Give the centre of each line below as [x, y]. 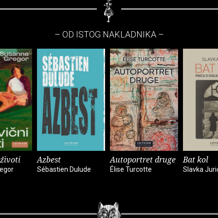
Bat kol [196, 159]
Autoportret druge [143, 159]
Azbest [49, 159]
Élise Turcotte [131, 169]
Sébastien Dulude [64, 169]
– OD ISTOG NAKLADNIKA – [109, 34]
